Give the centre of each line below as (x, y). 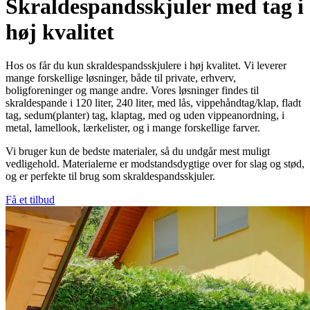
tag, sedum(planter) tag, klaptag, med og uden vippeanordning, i (145, 116)
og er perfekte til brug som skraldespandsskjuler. (112, 176)
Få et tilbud (30, 200)
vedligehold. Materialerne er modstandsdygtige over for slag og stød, (155, 164)
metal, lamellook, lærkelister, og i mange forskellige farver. (133, 128)
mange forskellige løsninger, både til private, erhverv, (121, 78)
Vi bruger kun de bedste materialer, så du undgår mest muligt (138, 152)
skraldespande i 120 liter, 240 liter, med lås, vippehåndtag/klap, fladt (153, 103)
